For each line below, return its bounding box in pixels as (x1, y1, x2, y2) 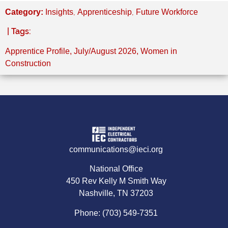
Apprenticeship (77, 7, 132, 16)
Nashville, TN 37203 (79, 189, 153, 198)
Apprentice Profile (5, 46, 70, 55)
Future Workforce (136, 7, 198, 16)
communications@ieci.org (69, 145, 163, 154)
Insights (45, 7, 73, 16)
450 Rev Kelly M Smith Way (66, 177, 166, 186)
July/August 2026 (74, 46, 136, 55)
